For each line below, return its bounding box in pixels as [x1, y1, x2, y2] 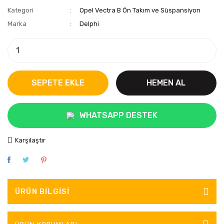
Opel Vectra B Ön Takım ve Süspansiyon [79, 6, 201, 14]
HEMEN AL [146, 78, 186, 87]
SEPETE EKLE [31, 78, 84, 87]
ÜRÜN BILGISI [15, 187, 70, 196]
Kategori [7, 6, 33, 14]
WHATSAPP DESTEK [79, 110, 157, 120]
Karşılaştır [15, 136, 45, 144]
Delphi [79, 20, 99, 27]
